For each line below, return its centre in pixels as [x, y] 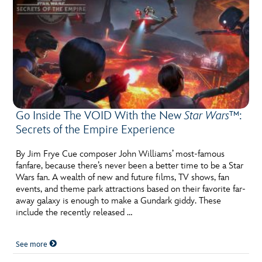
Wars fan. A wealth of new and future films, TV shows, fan [123, 177]
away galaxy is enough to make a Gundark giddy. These [119, 201]
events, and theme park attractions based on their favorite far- [131, 189]
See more [33, 244]
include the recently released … [74, 213]
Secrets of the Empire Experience [96, 130]
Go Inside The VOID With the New [100, 116]
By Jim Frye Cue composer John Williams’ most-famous [120, 154]
